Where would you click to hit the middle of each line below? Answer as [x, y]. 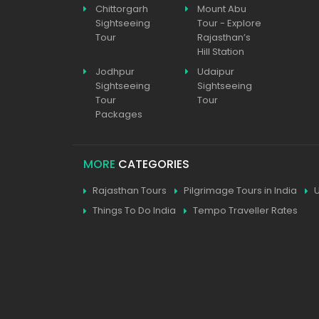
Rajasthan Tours [130, 190]
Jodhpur [115, 72]
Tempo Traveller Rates [245, 210]
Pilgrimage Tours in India [240, 190]
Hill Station [220, 52]
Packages [119, 114]
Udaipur [215, 72]
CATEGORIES [152, 164]
